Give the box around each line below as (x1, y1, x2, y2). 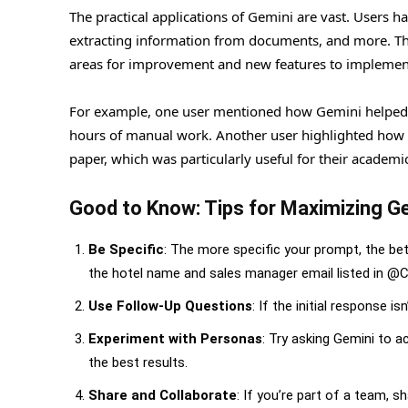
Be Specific (88, 240, 164, 258)
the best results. (88, 353, 188, 371)
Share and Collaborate (88, 386, 237, 403)
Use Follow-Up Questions (88, 297, 252, 314)
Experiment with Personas (88, 330, 262, 347)
